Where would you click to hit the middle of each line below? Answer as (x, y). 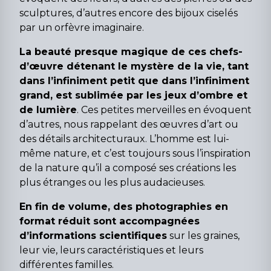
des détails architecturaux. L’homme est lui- (124, 139)
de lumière (48, 109)
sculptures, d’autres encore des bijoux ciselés (129, 13)
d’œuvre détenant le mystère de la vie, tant (134, 66)
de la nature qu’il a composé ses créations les (128, 168)
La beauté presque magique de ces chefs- (131, 51)
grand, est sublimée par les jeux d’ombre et (133, 95)
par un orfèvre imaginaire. (82, 27)
